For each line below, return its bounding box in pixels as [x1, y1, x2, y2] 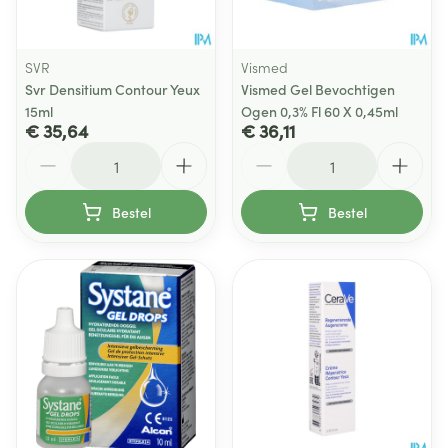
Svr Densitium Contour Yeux [25, 79, 200, 99]
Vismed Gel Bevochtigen [241, 79, 395, 99]
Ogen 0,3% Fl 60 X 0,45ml [241, 101, 398, 121]
